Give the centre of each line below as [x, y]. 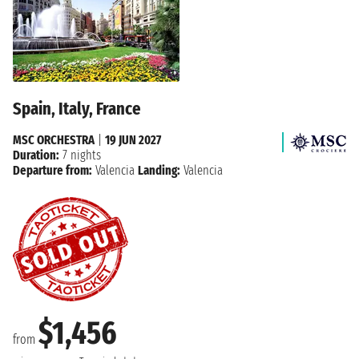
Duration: [36, 155]
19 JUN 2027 [133, 140]
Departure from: [52, 171]
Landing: [159, 171]
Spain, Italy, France [77, 109]
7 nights [80, 155]
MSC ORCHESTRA [54, 140]
